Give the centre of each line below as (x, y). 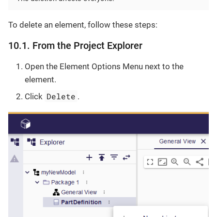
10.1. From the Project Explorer (75, 46)
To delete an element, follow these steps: (83, 24)
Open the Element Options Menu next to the (104, 66)
